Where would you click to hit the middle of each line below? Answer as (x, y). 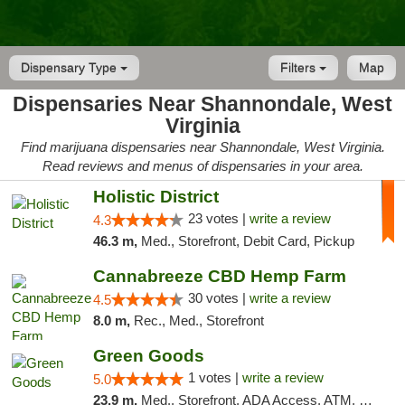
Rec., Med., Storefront (198, 320)
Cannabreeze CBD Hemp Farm (219, 276)
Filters (300, 68)
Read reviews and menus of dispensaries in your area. (202, 166)
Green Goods (148, 356)
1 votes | (215, 377)
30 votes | (218, 298)
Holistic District (155, 197)
